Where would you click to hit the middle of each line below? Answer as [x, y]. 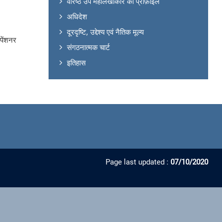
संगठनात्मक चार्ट [88, 47]
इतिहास [76, 62]
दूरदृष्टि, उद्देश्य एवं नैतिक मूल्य [105, 31]
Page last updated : [138, 162]
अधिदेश [77, 16]
